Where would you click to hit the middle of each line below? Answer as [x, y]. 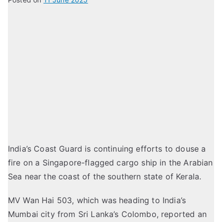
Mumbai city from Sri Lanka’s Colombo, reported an [107, 214]
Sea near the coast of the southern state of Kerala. [105, 177]
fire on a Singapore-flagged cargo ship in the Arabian [111, 163]
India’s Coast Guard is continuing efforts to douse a [107, 149]
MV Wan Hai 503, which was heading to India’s [97, 200]
